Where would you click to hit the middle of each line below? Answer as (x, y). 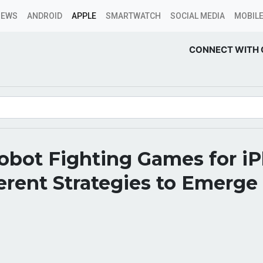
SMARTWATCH (133, 16)
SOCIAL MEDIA (198, 16)
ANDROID (45, 16)
